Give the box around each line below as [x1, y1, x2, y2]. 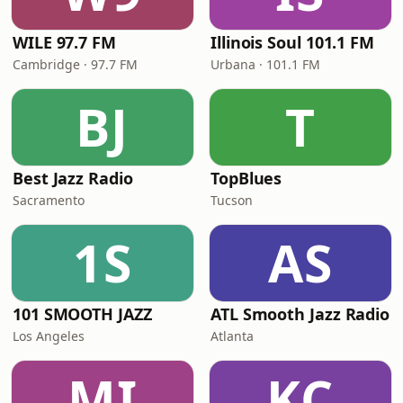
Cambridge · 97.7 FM [13, 56, 138, 73]
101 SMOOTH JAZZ [13, 303, 152, 325]
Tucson [210, 192, 253, 209]
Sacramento [13, 192, 85, 209]
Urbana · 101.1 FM [210, 56, 320, 73]
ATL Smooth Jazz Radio [210, 303, 390, 325]
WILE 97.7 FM [13, 31, 116, 53]
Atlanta [210, 327, 254, 345]
